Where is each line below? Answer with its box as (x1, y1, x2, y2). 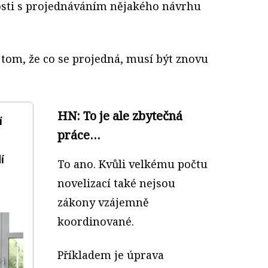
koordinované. (57, 214, 134, 229)
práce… (57, 126, 100, 143)
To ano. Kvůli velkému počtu (57, 156, 208, 171)
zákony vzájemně (57, 194, 149, 209)
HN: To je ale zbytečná (57, 107, 182, 124)
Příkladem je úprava (57, 247, 164, 262)
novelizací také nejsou (57, 175, 175, 190)
